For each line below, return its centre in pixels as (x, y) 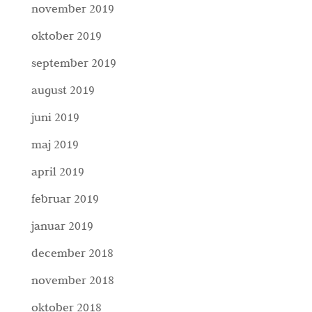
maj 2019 (55, 145)
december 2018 (72, 253)
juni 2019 (55, 117)
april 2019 (57, 172)
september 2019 (73, 63)
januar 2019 (62, 226)
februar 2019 (65, 199)
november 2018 (72, 280)
